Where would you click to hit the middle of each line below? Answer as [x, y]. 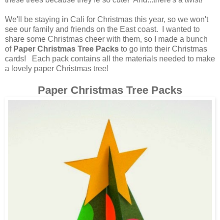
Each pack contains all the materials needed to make [122, 58]
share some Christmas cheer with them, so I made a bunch [106, 39]
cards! [15, 58]
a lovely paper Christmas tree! [57, 68]
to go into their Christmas [163, 49]
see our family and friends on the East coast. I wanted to [102, 29]
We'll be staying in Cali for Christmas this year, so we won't [107, 19]
